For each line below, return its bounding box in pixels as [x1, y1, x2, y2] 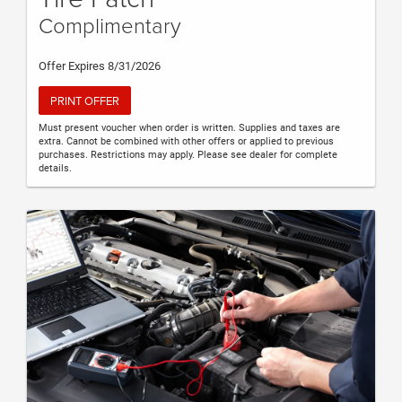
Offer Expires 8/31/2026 [39, 59, 161, 74]
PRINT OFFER [50, 92, 119, 109]
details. [39, 162, 72, 174]
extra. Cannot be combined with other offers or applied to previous [39, 135, 334, 147]
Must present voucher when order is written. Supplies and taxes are [39, 121, 340, 134]
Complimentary [39, 10, 181, 40]
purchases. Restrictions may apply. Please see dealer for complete [39, 148, 337, 161]
